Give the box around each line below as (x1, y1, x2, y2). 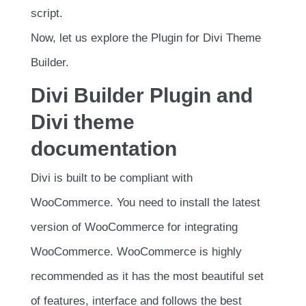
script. (31, 7, 63, 20)
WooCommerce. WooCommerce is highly (31, 245, 242, 259)
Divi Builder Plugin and (31, 84, 253, 107)
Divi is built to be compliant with (31, 171, 193, 185)
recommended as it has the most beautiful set (31, 270, 264, 283)
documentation (31, 137, 177, 161)
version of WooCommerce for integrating (31, 221, 238, 234)
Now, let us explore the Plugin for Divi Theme (31, 31, 261, 45)
